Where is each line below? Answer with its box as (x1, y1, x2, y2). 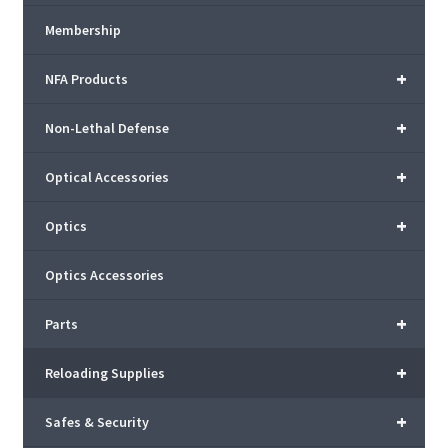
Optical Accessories (44, 168, 169, 187)
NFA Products (44, 70, 128, 89)
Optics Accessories (44, 266, 164, 285)
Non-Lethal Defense (44, 119, 169, 138)
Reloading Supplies (44, 364, 165, 383)
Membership (44, 21, 121, 40)
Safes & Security (44, 413, 149, 432)
